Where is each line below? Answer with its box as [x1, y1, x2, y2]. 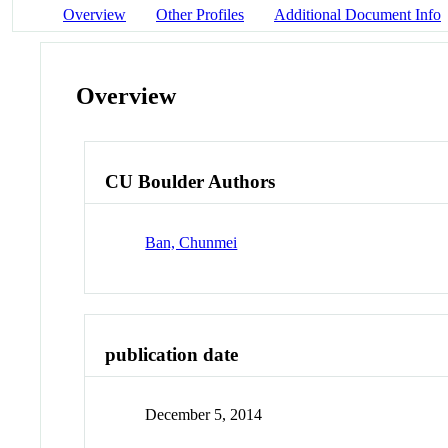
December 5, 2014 [145, 406, 263, 424]
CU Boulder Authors [105, 171, 276, 193]
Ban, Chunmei [145, 233, 238, 251]
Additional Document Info [274, 5, 441, 23]
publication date [105, 343, 239, 365]
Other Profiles [156, 5, 244, 23]
